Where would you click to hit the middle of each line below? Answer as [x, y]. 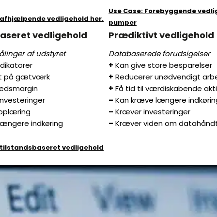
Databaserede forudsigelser [159, 54]
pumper [123, 23]
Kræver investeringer [152, 112]
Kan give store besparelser [163, 65]
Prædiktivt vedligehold [161, 35]
